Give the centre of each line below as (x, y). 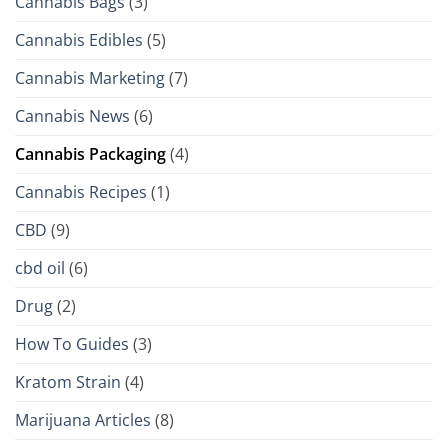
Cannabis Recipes (81, 191)
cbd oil (40, 267)
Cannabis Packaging (90, 153)
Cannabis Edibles (79, 39)
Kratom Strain (68, 381)
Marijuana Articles (83, 419)
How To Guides (72, 343)
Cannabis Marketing (90, 77)
